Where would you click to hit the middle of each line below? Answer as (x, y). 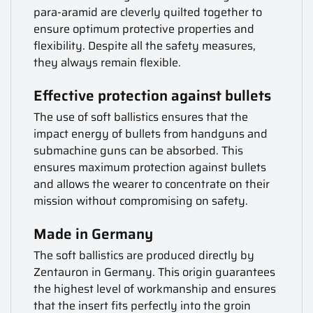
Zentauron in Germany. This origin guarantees (155, 272)
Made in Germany (94, 234)
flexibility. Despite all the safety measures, (145, 45)
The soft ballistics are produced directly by (144, 256)
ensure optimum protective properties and (144, 29)
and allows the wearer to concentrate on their (152, 184)
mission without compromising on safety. (141, 201)
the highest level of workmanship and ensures (155, 289)
